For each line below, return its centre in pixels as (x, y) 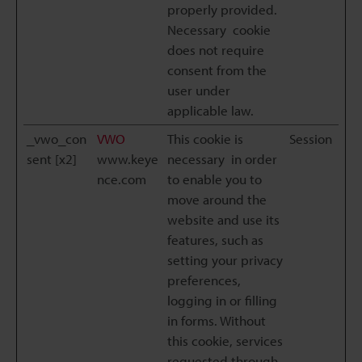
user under (199, 90)
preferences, (204, 280)
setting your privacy (225, 260)
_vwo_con (57, 139)
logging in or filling (222, 300)
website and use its (223, 219)
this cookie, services (225, 341)
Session (311, 139)
